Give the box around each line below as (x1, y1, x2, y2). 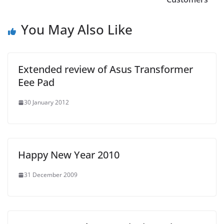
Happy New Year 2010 (18, 148, 119, 161)
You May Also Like (21, 20, 132, 38)
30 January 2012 (24, 98, 69, 106)
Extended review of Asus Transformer (18, 62, 193, 76)
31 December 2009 (24, 170, 77, 179)
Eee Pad (18, 75, 54, 89)
